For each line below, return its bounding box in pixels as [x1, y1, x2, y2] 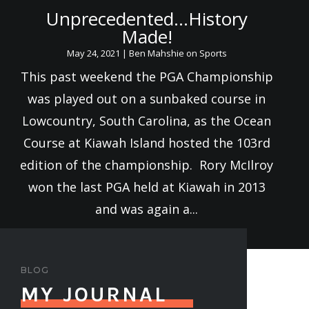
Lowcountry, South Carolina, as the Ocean [22, 112, 272, 130]
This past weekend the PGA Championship [20, 68, 273, 86]
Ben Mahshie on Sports [128, 47, 227, 60]
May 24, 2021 [66, 47, 120, 60]
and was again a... [95, 201, 199, 218]
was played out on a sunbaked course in [28, 90, 266, 108]
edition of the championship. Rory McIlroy [20, 157, 274, 174]
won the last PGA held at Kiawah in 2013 [28, 179, 266, 196]
